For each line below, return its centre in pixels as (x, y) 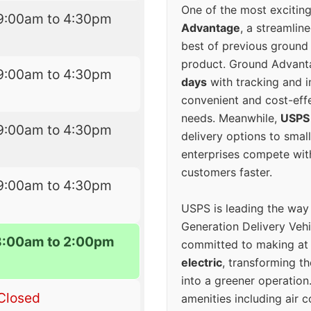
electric (202, 263)
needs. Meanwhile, (231, 118)
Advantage (211, 28)
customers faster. (227, 173)
